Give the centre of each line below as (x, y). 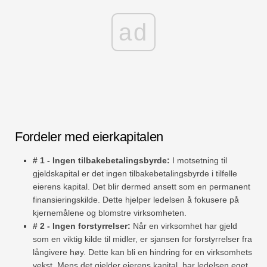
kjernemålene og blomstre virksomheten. (110, 213)
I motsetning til (198, 161)
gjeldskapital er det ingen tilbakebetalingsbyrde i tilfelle (135, 174)
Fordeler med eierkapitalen (89, 137)
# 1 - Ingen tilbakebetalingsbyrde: (101, 161)
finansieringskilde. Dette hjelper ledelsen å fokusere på (136, 200)
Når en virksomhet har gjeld (184, 226)
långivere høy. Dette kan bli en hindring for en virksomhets (142, 252)
